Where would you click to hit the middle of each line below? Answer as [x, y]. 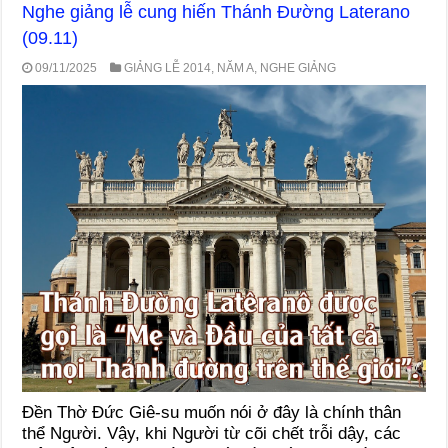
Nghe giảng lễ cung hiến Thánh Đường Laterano [216, 12]
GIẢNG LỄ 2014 [168, 68]
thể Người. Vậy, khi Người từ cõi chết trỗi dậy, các [212, 434]
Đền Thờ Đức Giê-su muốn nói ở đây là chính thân [212, 413]
